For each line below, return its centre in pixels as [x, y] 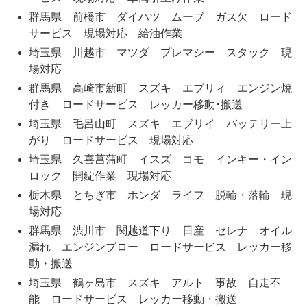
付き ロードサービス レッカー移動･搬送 [135, 105]
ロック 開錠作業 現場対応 [100, 176]
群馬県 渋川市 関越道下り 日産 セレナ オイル [160, 231]
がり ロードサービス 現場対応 [111, 140]
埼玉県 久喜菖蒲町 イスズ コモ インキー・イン [160, 160]
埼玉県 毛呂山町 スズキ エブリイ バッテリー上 [160, 124]
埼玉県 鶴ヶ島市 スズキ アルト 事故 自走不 [155, 283]
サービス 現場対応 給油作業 [105, 34]
